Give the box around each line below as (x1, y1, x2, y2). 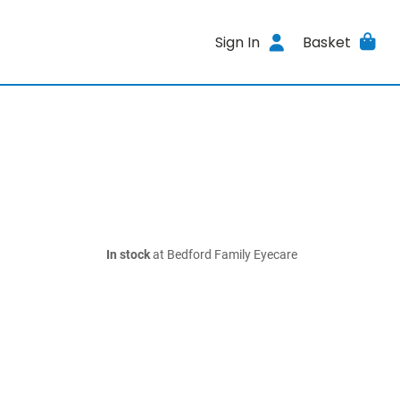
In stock (106, 247, 150, 262)
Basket (302, 31, 351, 53)
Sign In (215, 31, 261, 53)
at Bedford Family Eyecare (150, 247, 297, 262)
